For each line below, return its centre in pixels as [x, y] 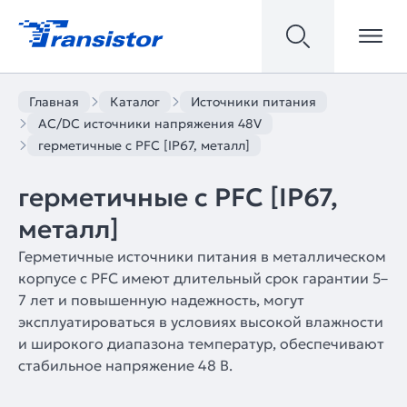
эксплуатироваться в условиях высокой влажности [201, 322]
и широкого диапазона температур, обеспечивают [201, 343]
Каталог [135, 102]
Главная [54, 102]
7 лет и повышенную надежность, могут [161, 300]
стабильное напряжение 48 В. [125, 365]
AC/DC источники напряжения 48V [150, 124]
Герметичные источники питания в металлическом [202, 256]
